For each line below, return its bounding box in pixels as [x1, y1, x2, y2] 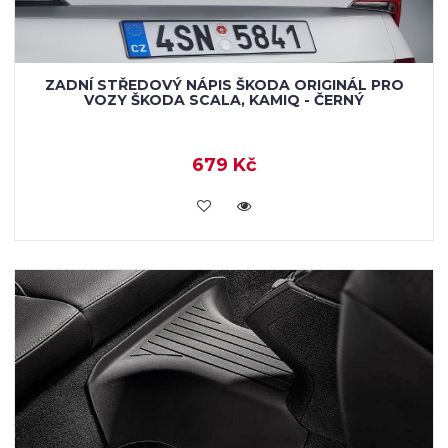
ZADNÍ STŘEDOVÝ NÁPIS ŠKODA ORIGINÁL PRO [44, 76, 404, 94]
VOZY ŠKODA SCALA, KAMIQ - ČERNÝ [84, 91, 364, 109]
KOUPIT [195, 195, 253, 213]
